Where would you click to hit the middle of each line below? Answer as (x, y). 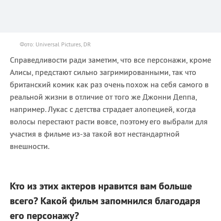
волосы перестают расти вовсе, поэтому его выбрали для (109, 121)
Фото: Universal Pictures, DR (55, 44)
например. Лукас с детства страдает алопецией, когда (103, 109)
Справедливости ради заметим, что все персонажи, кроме (110, 59)
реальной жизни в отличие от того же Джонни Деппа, (103, 96)
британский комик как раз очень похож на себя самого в (109, 84)
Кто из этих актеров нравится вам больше (101, 186)
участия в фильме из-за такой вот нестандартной (95, 133)
